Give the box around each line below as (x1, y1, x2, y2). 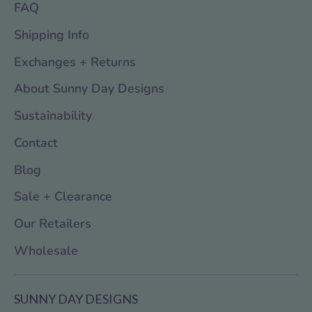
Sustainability (14, 107, 92, 125)
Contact (14, 134, 58, 151)
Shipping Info (14, 26, 89, 43)
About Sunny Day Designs (14, 80, 164, 97)
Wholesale (14, 242, 78, 259)
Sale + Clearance (14, 188, 112, 205)
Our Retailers (14, 215, 91, 233)
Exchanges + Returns (14, 53, 136, 70)
